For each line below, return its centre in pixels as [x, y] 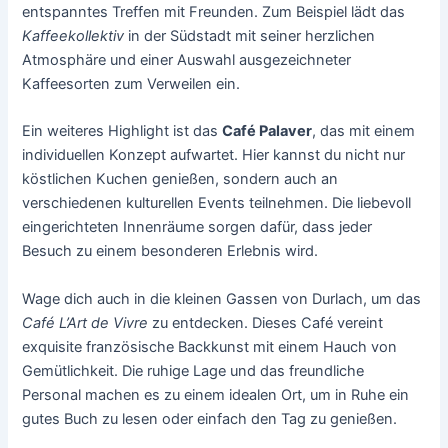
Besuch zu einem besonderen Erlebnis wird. [170, 251]
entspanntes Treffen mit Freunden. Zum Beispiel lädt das [214, 11]
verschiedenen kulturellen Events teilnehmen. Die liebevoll [217, 203]
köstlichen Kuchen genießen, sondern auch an [180, 179]
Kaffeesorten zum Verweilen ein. [131, 83]
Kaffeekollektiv [73, 35]
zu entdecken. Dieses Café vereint [266, 322]
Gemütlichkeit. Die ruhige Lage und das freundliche [193, 370]
